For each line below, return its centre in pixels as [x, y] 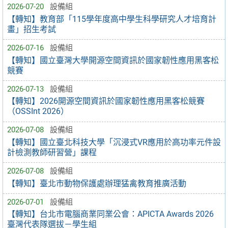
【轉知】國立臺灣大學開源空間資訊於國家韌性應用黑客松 [113, 60]
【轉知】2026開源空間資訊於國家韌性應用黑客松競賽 [106, 101]
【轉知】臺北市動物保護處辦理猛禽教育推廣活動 [97, 183]
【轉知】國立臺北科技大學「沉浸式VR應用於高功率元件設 [114, 142]
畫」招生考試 [32, 29]
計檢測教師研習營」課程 [52, 152]
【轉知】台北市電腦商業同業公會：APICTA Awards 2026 [110, 214]
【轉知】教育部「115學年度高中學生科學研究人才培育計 [112, 19]
